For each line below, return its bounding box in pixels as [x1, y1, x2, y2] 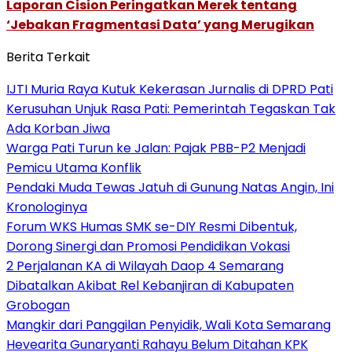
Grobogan [6, 295, 70, 314]
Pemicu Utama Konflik [6, 158, 141, 177]
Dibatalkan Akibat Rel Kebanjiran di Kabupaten [6, 276, 294, 295]
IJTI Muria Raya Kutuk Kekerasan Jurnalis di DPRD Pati [6, 79, 333, 98]
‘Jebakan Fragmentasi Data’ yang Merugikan [6, 15, 314, 34]
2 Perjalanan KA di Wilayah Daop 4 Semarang [6, 256, 284, 275]
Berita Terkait [6, 47, 90, 66]
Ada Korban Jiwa [6, 119, 110, 137]
